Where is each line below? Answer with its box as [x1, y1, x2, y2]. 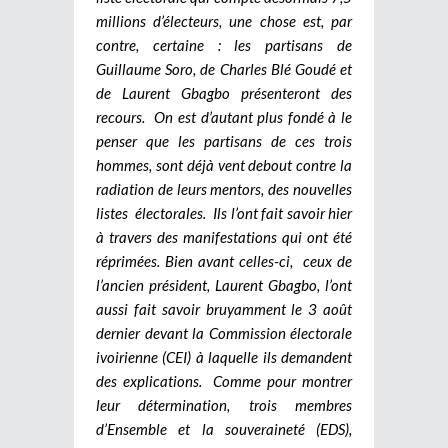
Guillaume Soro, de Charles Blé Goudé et [96, 59, 352, 78]
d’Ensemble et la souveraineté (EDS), [96, 419, 352, 438]
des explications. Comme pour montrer [96, 371, 352, 390]
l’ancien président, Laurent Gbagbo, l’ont [96, 275, 352, 294]
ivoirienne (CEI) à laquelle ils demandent [96, 347, 352, 366]
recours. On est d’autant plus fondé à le [96, 107, 352, 126]
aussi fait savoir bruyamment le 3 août [96, 299, 352, 318]
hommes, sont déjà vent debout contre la [96, 155, 352, 174]
